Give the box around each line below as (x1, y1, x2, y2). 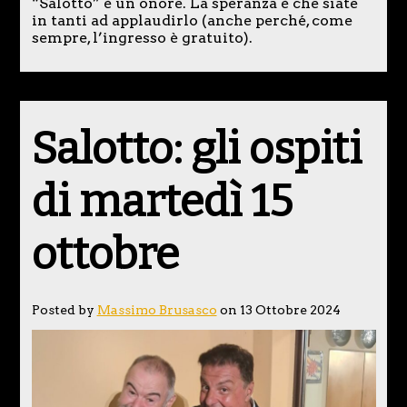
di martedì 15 (31, 174, 293, 228)
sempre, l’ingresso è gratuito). (31, 28, 253, 46)
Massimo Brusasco (96, 302, 217, 317)
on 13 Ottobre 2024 (216, 302, 341, 317)
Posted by (31, 302, 97, 317)
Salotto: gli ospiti (31, 122, 362, 175)
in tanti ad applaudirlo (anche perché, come (31, 11, 352, 29)
